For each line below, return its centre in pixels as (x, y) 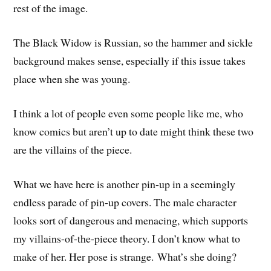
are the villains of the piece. (73, 149)
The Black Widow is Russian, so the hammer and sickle (133, 43)
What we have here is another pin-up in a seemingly (125, 184)
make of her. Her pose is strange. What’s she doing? (125, 256)
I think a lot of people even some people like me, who (129, 113)
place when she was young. (72, 79)
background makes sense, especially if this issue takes (130, 61)
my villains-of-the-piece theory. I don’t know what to (127, 238)
